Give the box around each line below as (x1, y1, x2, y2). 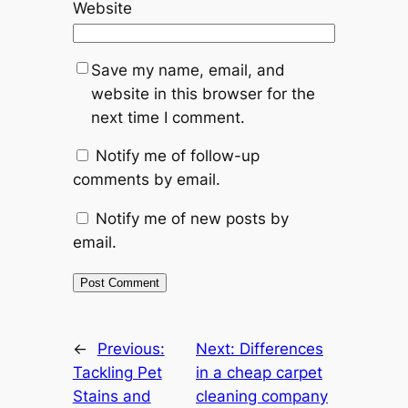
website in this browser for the (90, 84, 315, 103)
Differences (239, 340, 323, 359)
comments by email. (72, 170, 220, 189)
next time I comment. (90, 107, 245, 127)
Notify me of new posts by (95, 209, 289, 229)
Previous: (97, 340, 165, 359)
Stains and (72, 387, 151, 406)
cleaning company (195, 387, 328, 406)
